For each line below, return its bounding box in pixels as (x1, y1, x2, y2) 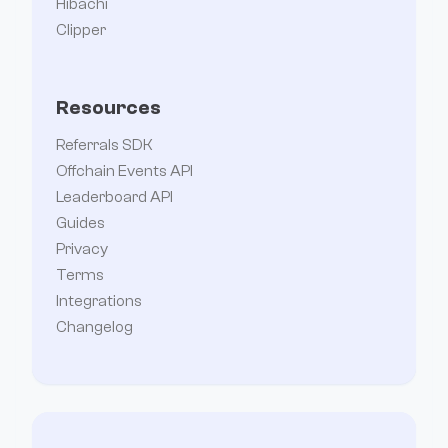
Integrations (56, 292, 142, 311)
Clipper (56, 21, 106, 40)
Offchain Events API (56, 162, 193, 181)
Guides (56, 214, 105, 233)
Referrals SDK (56, 136, 153, 155)
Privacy (56, 240, 108, 259)
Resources (56, 96, 161, 120)
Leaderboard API (56, 188, 173, 207)
